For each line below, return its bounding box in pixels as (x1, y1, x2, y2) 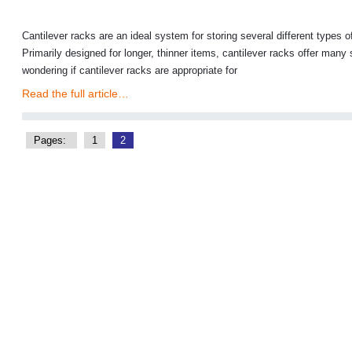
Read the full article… (22, 87, 129, 100)
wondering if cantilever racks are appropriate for (22, 64, 237, 76)
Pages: (34, 134, 69, 146)
